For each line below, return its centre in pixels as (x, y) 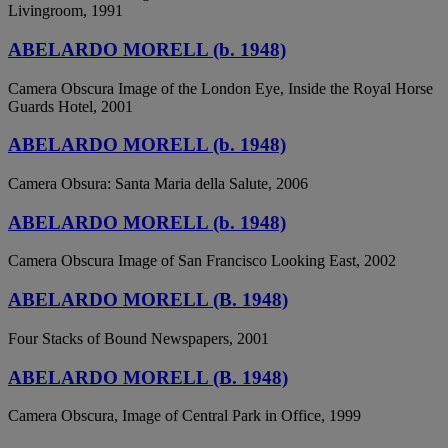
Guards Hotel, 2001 (70, 106)
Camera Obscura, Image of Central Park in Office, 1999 (184, 416)
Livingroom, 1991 (65, 11)
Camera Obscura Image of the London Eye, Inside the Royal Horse (220, 88)
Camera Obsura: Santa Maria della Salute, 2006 (158, 183)
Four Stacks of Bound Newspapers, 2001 (138, 338)
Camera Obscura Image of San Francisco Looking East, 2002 (202, 261)
